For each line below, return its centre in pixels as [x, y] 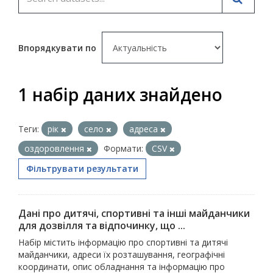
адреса [145, 129]
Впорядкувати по [58, 48]
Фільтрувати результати [82, 168]
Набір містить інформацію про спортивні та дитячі [123, 242]
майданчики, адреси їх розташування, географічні [122, 254]
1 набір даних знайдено [120, 94]
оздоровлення [55, 148]
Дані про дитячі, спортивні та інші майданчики [134, 213]
